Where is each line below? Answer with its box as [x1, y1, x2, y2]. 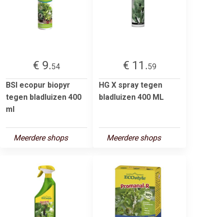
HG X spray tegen [99, 80, 162, 90]
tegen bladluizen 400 [6, 92, 81, 102]
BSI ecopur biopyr [6, 80, 70, 90]
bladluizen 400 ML [99, 92, 164, 102]
